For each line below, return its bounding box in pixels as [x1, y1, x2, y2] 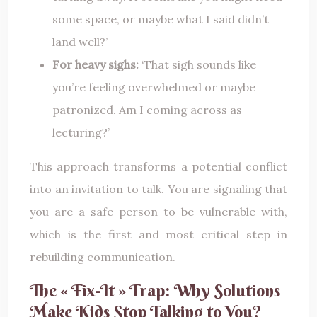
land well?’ [52, 35, 108, 50]
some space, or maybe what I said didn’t [52, 12, 269, 27]
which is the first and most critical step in [30, 227, 287, 242]
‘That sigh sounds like [139, 57, 256, 72]
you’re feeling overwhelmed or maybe [52, 80, 255, 95]
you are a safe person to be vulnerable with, [30, 204, 287, 219]
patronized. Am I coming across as [52, 103, 242, 117]
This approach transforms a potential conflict [30, 159, 287, 174]
